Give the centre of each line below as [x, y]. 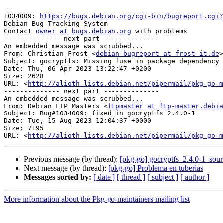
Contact [20, 31]
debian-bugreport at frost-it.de [157, 54]
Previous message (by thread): [72, 159]
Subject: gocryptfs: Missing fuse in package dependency [111, 61]
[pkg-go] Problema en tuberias [156, 168]
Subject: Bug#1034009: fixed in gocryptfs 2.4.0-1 [100, 113]
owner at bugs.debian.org [84, 31]
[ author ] [195, 177]
